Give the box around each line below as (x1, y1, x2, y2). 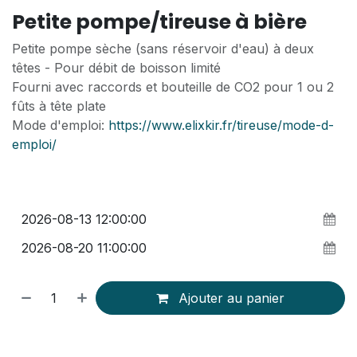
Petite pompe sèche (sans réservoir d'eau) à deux (12, 41, 314, 57)
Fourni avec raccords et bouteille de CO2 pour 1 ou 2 (12, 79, 334, 95)
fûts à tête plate (12, 98, 106, 114)
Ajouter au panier (175, 290, 285, 306)
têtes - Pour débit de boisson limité (12, 60, 221, 76)
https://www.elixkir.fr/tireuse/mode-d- (108, 117, 334, 133)
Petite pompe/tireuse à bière (12, 8, 307, 36)
